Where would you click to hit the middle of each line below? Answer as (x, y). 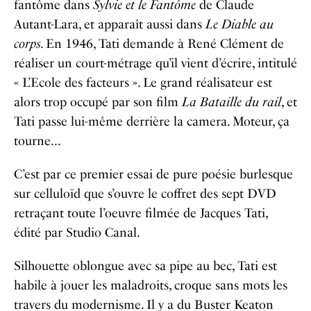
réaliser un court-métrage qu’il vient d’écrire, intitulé (155, 63)
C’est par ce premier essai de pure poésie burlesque (153, 174)
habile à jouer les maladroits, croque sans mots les (151, 285)
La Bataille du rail (232, 102)
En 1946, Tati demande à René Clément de (165, 44)
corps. (30, 44)
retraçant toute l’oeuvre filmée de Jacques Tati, (141, 213)
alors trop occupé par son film (98, 102)
